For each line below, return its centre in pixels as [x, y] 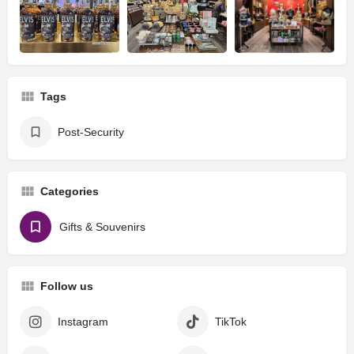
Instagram [83, 322]
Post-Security [91, 132]
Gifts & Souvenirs [102, 227]
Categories [70, 192]
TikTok [231, 322]
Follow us [67, 286]
